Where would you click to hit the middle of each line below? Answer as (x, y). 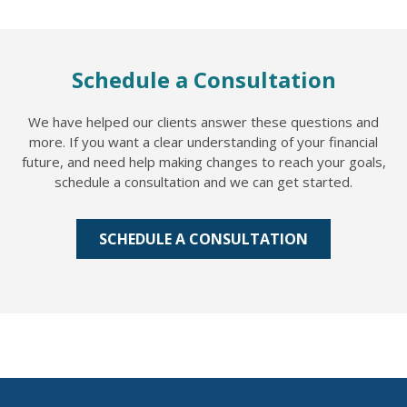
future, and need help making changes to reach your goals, (203, 162)
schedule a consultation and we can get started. (203, 182)
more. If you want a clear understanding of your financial (203, 142)
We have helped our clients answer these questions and (203, 122)
